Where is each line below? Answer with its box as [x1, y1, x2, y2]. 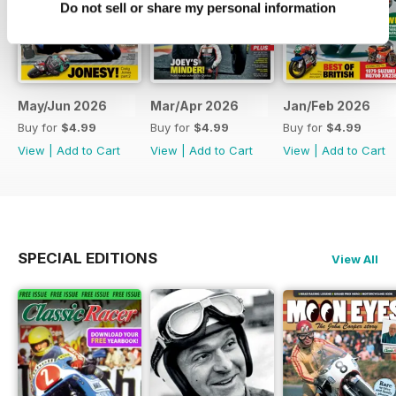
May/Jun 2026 [18, 97, 107, 113]
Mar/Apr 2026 [150, 97, 239, 113]
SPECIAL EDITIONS [18, 248, 157, 267]
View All [331, 251, 378, 266]
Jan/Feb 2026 [283, 97, 370, 113]
